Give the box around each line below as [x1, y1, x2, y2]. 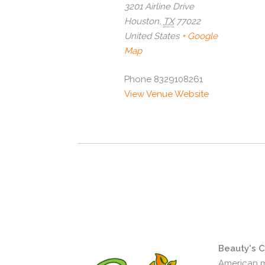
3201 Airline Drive [124, 1, 194, 12]
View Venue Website [124, 88, 209, 99]
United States [124, 31, 179, 42]
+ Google [182, 31, 218, 42]
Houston [124, 16, 159, 27]
